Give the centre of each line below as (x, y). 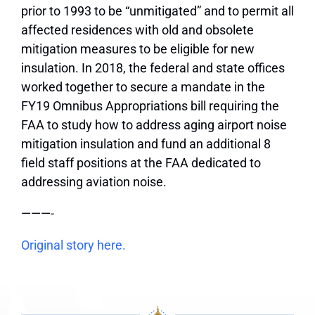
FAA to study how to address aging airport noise (154, 125)
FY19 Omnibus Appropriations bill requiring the (150, 106)
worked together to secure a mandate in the (143, 87)
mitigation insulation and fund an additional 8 (146, 144)
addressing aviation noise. (94, 182)
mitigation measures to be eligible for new (138, 49)
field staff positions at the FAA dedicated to (141, 163)
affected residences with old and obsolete (137, 30)
